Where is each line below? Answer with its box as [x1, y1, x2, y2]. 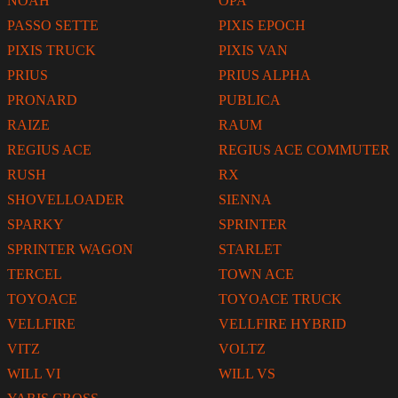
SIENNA [219, 192, 272, 208]
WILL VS [219, 366, 275, 382]
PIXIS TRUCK [7, 43, 96, 59]
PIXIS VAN [219, 43, 288, 59]
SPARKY [7, 217, 64, 233]
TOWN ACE [219, 267, 294, 283]
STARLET [219, 242, 282, 258]
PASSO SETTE [7, 18, 99, 34]
